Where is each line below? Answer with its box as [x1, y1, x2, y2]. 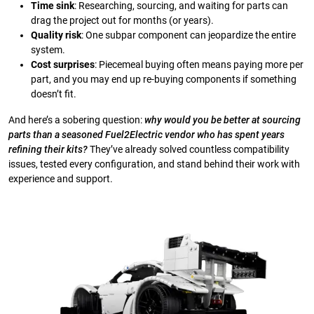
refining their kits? [8, 144, 88, 156]
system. [31, 44, 65, 57]
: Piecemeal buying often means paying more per [95, 59, 303, 71]
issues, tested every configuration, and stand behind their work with [8, 158, 300, 171]
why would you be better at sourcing [144, 114, 301, 127]
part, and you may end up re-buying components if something [31, 74, 296, 86]
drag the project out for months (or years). [31, 15, 214, 27]
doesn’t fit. [31, 88, 76, 101]
